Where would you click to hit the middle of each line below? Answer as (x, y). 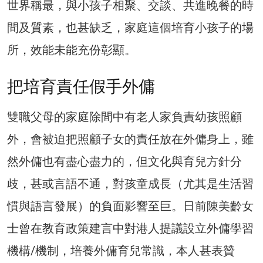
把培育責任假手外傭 (81, 86)
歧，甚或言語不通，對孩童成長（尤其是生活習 (130, 183)
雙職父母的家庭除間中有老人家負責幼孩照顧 (124, 117)
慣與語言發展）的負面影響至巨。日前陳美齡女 (130, 206)
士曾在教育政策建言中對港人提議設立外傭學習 (130, 228)
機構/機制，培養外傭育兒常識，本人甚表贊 (121, 250)
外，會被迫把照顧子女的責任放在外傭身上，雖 (130, 139)
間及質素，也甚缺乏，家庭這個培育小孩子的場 (130, 27)
